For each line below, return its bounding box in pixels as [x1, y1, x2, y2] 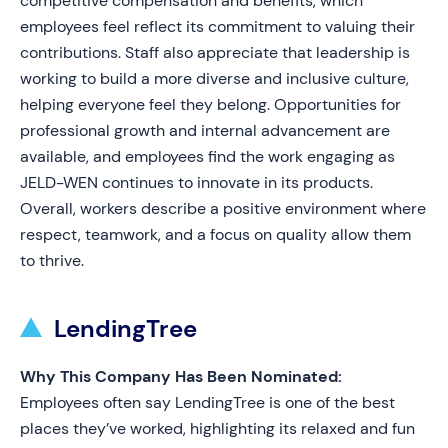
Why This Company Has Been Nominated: [20, 366, 342, 387]
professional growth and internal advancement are [20, 120, 390, 141]
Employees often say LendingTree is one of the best [20, 392, 395, 413]
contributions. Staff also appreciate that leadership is [20, 42, 410, 63]
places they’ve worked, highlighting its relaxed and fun [20, 418, 415, 439]
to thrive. [20, 250, 84, 271]
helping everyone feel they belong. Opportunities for [20, 94, 401, 115]
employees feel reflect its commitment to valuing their [20, 16, 415, 37]
